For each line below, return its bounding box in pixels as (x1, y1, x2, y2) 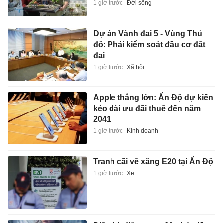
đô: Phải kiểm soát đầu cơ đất (93, 40, 205, 49)
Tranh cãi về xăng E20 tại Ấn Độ (93, 157, 213, 166)
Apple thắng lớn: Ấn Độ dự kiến (93, 93, 213, 102)
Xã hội (126, 63, 144, 71)
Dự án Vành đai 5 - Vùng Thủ (93, 29, 202, 38)
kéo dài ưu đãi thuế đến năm (93, 104, 201, 113)
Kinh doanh (126, 127, 158, 135)
